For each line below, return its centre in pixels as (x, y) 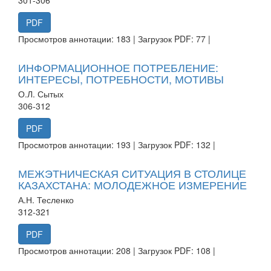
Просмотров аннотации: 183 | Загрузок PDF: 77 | (114, 38)
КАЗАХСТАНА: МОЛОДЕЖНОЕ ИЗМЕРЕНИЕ (132, 184)
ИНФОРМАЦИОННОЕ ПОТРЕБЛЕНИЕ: (118, 67)
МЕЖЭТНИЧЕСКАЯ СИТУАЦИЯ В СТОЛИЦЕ (132, 173)
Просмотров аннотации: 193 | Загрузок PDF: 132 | (117, 144)
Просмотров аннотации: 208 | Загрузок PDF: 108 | (117, 250)
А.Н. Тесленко (46, 199)
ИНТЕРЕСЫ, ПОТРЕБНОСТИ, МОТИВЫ (121, 78)
